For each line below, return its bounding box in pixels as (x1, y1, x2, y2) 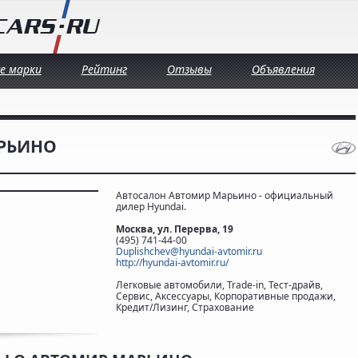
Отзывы (166, 62, 212, 77)
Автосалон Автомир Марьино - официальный (116, 189, 333, 202)
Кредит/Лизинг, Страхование (116, 300, 254, 314)
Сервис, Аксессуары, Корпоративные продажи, (116, 289, 336, 303)
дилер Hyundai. (116, 200, 186, 213)
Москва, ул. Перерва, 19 (116, 222, 233, 236)
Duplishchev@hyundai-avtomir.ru (116, 245, 262, 258)
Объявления (251, 62, 315, 77)
